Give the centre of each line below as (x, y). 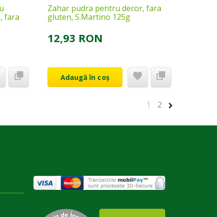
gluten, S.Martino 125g (89, 17)
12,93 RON (75, 38)
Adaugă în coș (85, 77)
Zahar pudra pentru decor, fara (104, 8)
